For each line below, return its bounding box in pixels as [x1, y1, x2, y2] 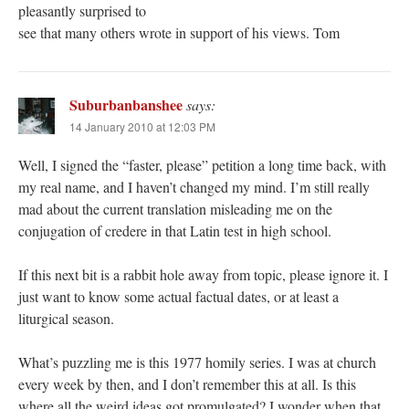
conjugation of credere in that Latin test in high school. [18, 220, 331, 240]
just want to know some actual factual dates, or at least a [18, 286, 339, 306]
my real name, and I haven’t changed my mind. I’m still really [18, 176, 370, 196]
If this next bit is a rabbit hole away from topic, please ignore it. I [18, 264, 388, 284]
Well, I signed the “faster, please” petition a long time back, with [18, 154, 386, 174]
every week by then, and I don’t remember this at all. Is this [18, 373, 356, 393]
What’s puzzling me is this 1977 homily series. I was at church [18, 351, 376, 372]
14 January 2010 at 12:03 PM [69, 118, 215, 134]
